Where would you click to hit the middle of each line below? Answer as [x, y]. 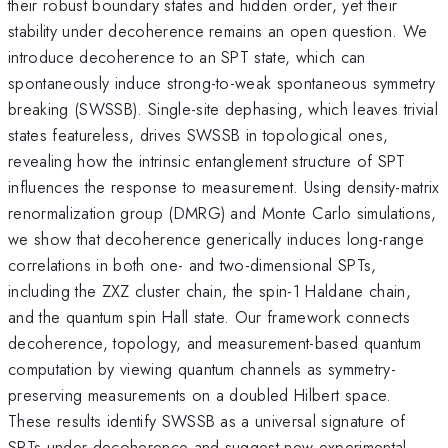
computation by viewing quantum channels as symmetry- [202, 368]
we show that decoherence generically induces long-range [216, 238]
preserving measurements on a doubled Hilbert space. [200, 394]
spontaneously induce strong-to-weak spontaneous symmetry [222, 82]
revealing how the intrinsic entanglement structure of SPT [207, 160]
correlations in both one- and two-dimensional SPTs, [192, 264]
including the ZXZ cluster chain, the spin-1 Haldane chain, [209, 290]
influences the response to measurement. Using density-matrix [224, 186]
